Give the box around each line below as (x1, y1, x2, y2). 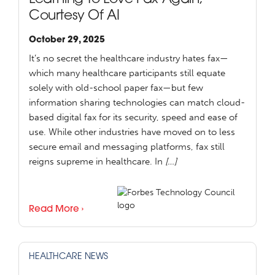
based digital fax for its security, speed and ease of (29, 112, 238, 123)
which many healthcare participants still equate (29, 68, 225, 79)
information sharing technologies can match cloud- (29, 97, 245, 109)
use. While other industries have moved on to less (29, 126, 235, 138)
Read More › (29, 205, 83, 215)
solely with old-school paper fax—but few (29, 82, 203, 94)
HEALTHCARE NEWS (29, 252, 108, 262)
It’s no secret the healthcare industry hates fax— (29, 53, 228, 64)
